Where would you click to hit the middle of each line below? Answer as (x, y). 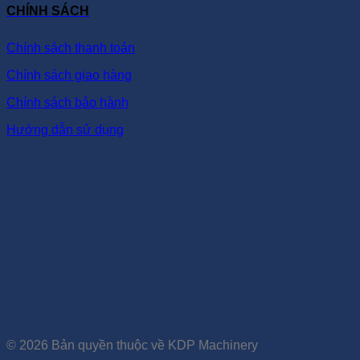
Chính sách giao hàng (69, 76)
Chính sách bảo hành (67, 103)
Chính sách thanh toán (71, 48)
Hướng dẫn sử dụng (65, 130)
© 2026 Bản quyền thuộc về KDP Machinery (132, 346)
